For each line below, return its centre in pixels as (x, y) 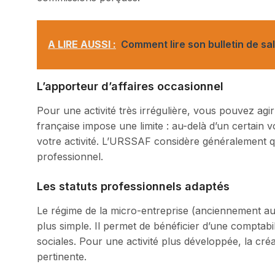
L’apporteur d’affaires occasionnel (130, 86)
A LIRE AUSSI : (82, 44)
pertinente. (62, 257)
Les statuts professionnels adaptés (133, 186)
